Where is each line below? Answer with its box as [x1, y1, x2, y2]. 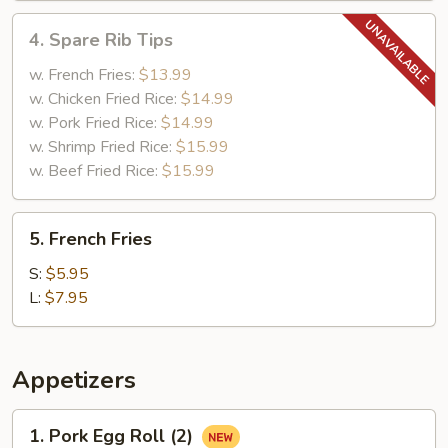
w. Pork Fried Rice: [29, 112, 161, 134]
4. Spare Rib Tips [29, 28, 173, 52]
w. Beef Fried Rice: [29, 160, 162, 182]
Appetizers [12, 364, 136, 396]
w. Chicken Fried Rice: [29, 88, 181, 110]
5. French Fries [29, 227, 152, 251]
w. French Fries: [29, 64, 139, 86]
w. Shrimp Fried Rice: [29, 136, 176, 158]
